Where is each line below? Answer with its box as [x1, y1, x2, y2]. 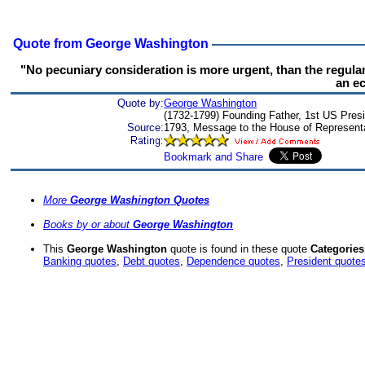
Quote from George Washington [7, 37, 212, 51]
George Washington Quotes [70, 194, 209, 207]
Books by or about [43, 218, 133, 231]
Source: [127, 121, 164, 134]
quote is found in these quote [167, 243, 310, 256]
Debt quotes [123, 255, 180, 268]
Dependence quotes [187, 255, 280, 268]
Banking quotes [43, 255, 117, 268]
